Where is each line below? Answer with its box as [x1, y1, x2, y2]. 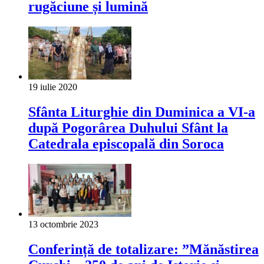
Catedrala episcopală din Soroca [28, 136, 224, 152]
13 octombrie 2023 [28, 219, 98, 230]
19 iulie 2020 [28, 82, 77, 93]
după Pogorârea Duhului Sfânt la [28, 120, 228, 136]
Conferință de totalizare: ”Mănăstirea [28, 241, 259, 257]
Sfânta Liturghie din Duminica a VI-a [28, 104, 255, 120]
